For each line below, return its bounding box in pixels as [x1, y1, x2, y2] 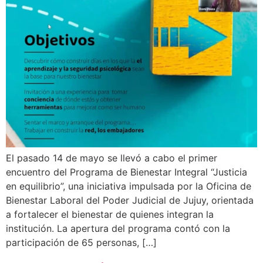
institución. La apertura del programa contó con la [6, 222, 230, 235]
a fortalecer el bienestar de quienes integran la [6, 208, 214, 221]
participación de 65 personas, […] [6, 237, 157, 249]
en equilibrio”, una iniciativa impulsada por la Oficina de [6, 180, 251, 193]
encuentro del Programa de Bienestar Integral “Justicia [6, 166, 247, 178]
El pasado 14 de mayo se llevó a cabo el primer [6, 152, 217, 164]
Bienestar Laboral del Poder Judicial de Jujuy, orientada [6, 194, 254, 207]
